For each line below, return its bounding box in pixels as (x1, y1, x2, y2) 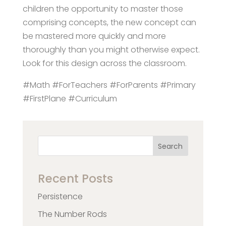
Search (158, 141, 183, 151)
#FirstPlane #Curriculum (22, 92, 117, 104)
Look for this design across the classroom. (22, 57, 187, 69)
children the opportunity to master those (22, 3, 183, 15)
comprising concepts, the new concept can (22, 16, 196, 28)
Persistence (37, 191, 83, 203)
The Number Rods (37, 208, 107, 220)
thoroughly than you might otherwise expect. (22, 43, 200, 55)
